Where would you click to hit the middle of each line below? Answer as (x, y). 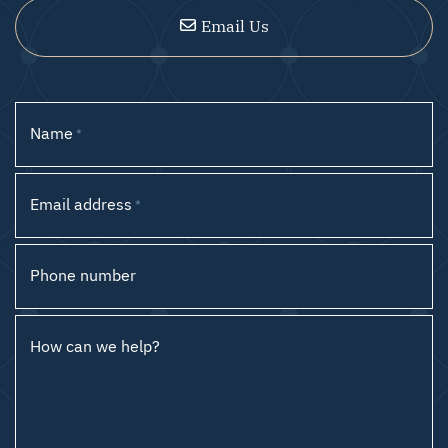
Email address (81, 203)
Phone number (83, 274)
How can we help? (95, 345)
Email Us (234, 25)
